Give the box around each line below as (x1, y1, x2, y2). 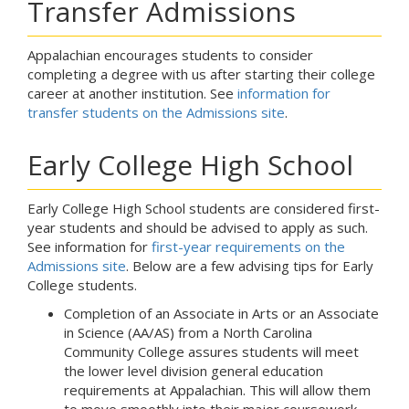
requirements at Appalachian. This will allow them (64, 381, 371, 400)
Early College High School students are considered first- (27, 199, 380, 218)
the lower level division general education (64, 362, 323, 381)
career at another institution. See (27, 84, 237, 103)
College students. (27, 276, 137, 295)
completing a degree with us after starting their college (27, 65, 375, 84)
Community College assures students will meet (64, 342, 359, 362)
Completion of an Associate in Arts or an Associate (64, 304, 379, 323)
